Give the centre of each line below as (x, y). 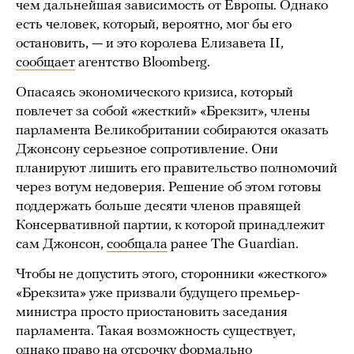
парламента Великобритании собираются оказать (172, 131)
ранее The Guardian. (233, 245)
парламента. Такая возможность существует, (156, 332)
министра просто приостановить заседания (152, 313)
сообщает (45, 63)
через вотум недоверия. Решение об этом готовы (168, 188)
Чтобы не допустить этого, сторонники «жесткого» (171, 275)
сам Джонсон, (61, 245)
